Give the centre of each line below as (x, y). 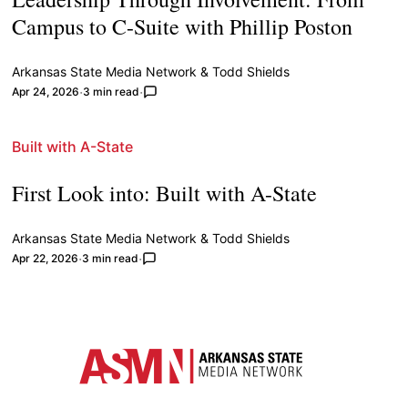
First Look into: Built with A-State (165, 194)
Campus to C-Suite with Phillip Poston (183, 27)
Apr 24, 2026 (46, 92)
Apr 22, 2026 (46, 259)
